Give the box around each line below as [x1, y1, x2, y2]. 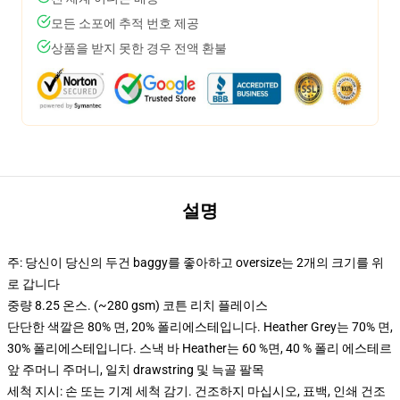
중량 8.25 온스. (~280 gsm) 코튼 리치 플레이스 [7, 298, 268, 312]
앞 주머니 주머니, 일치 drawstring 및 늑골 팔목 [7, 362, 264, 377]
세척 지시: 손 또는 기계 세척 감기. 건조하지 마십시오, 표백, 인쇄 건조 [7, 384, 386, 398]
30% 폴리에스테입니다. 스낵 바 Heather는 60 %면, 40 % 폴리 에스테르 [7, 341, 392, 355]
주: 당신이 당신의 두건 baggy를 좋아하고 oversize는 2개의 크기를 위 [7, 255, 384, 270]
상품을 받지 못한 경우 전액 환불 [51, 41, 227, 55]
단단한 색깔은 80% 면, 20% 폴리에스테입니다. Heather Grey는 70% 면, [7, 320, 393, 334]
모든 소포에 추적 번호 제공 [51, 16, 199, 30]
